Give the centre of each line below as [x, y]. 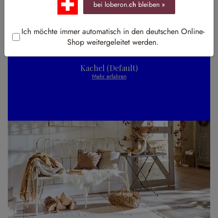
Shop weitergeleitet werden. [113, 42]
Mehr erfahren [109, 77]
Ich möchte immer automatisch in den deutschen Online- [113, 31]
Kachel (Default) [109, 68]
